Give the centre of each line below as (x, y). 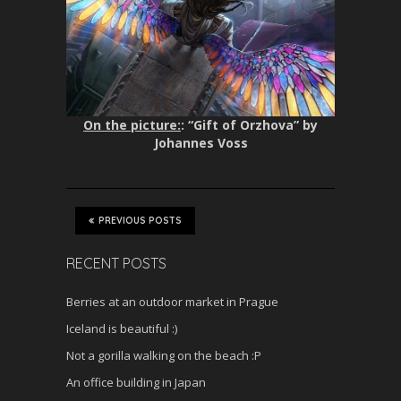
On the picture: (132, 125)
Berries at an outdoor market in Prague (172, 302)
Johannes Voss (200, 143)
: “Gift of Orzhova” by (249, 125)
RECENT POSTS (116, 264)
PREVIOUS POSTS (140, 221)
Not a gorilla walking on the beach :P (164, 356)
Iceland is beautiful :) (122, 329)
